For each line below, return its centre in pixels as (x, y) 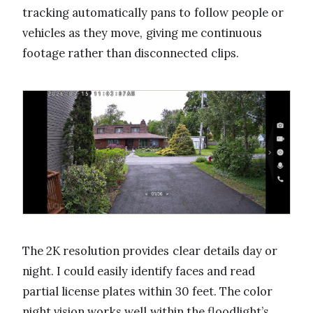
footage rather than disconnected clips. (131, 53)
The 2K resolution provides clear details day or (150, 250)
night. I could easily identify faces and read (139, 271)
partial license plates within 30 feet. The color (148, 291)
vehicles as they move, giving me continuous (142, 33)
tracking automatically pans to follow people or (153, 13)
